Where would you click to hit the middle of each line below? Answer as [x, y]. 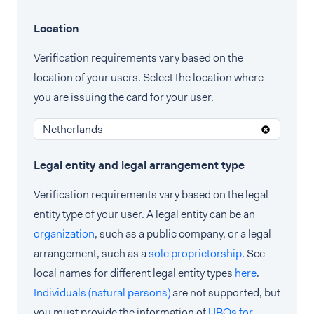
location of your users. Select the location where [149, 77]
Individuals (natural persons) [102, 293]
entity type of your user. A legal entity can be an [144, 214]
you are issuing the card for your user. [124, 97]
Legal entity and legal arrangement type [139, 165]
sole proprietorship [195, 253]
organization [64, 234]
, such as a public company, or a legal [183, 234]
